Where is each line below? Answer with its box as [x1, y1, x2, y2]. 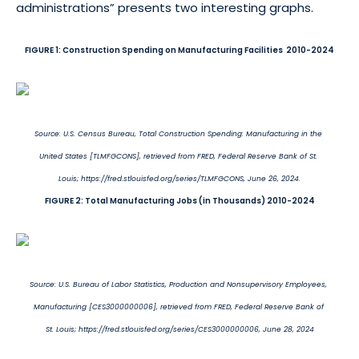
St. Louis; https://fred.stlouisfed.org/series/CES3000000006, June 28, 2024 [45, 324, 314, 334]
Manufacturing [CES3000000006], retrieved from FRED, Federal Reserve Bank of [33, 301, 326, 312]
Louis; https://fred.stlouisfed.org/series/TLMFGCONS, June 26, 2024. [58, 173, 301, 184]
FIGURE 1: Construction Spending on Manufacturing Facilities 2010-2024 [25, 43, 334, 56]
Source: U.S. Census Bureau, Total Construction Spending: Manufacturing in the [34, 128, 325, 139]
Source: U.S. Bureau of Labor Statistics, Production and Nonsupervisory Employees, [30, 279, 329, 289]
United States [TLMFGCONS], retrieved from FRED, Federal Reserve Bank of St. [39, 151, 320, 161]
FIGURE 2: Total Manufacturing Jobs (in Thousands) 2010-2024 [44, 194, 315, 207]
